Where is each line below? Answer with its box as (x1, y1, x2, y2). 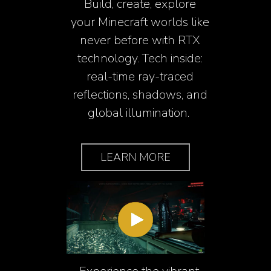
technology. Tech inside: (77, 50, 203, 67)
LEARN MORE (100, 150, 171, 165)
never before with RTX (80, 32, 201, 49)
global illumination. (88, 105, 193, 122)
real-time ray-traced (87, 68, 194, 85)
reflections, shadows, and (73, 87, 208, 103)
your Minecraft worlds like (71, 14, 210, 31)
